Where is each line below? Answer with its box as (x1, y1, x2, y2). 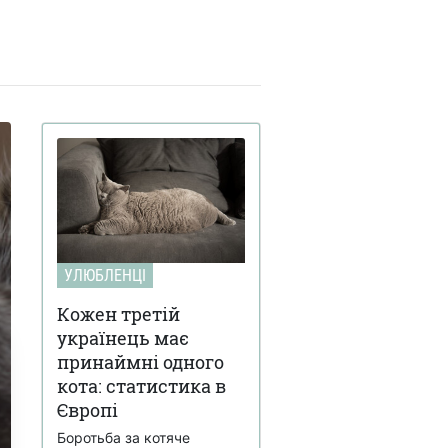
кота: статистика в (57, 373, 226, 398)
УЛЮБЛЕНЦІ (64, 265, 146, 285)
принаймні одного (57, 349, 224, 374)
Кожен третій (57, 301, 180, 326)
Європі (57, 397, 118, 422)
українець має (57, 325, 189, 350)
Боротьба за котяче (57, 428, 190, 446)
